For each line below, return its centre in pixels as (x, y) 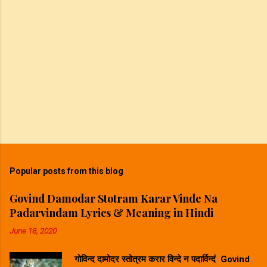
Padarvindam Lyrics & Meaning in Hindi (111, 213)
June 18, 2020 (33, 231)
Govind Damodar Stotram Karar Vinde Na (114, 199)
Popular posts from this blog (66, 171)
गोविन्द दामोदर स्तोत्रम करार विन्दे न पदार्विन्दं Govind (160, 260)
